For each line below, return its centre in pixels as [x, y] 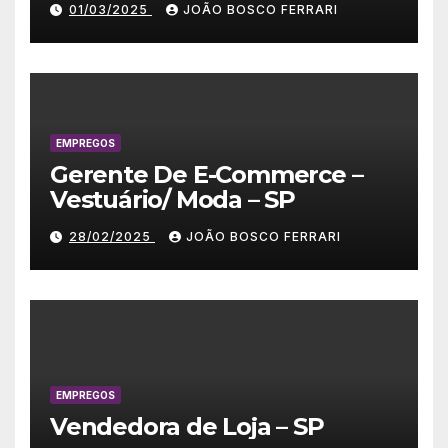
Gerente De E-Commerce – [206, 175]
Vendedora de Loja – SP [187, 427]
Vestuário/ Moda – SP [172, 200]
